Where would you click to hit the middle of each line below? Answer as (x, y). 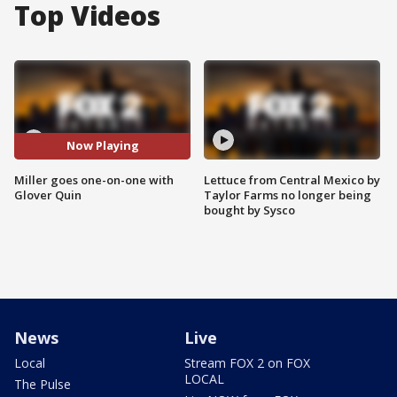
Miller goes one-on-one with (94, 179)
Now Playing (102, 146)
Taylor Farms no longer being (288, 195)
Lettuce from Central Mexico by (292, 179)
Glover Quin (48, 195)
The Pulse (43, 384)
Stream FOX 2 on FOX (247, 362)
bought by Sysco (249, 210)
